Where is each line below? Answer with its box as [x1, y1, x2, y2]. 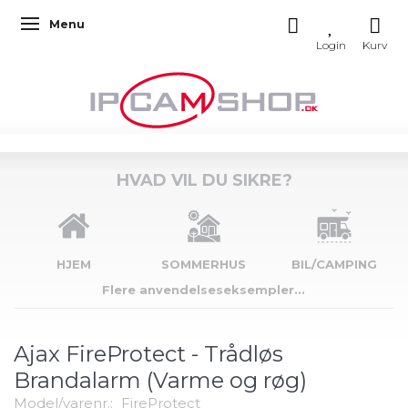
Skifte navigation [33, 19, 132, 33]
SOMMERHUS [161, 257, 247, 271]
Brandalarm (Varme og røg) [14, 366, 307, 393]
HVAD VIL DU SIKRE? [116, 170, 292, 190]
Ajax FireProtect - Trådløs [14, 340, 283, 367]
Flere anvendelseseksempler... [102, 282, 306, 297]
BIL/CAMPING [291, 257, 377, 271]
